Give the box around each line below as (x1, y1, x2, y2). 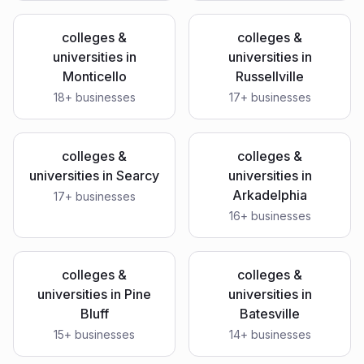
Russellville (236, 68, 304, 84)
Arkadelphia (232, 187, 307, 203)
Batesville (240, 305, 300, 322)
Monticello (62, 68, 127, 84)
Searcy (116, 167, 159, 184)
